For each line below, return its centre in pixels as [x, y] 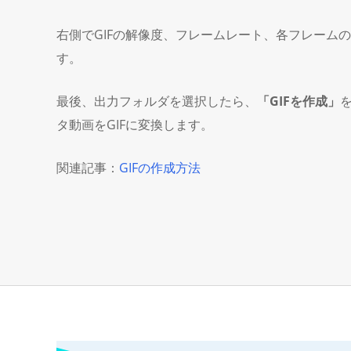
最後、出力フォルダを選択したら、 [157, 101]
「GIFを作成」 [299, 101]
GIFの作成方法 [160, 168]
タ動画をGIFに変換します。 [135, 125]
